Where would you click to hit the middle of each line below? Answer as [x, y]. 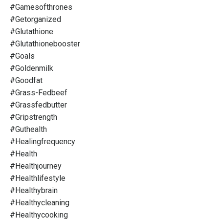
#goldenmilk [32, 68]
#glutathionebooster [45, 44]
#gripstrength [33, 117]
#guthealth [28, 130]
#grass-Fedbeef [39, 93]
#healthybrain [34, 191]
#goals [22, 56]
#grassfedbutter [38, 105]
